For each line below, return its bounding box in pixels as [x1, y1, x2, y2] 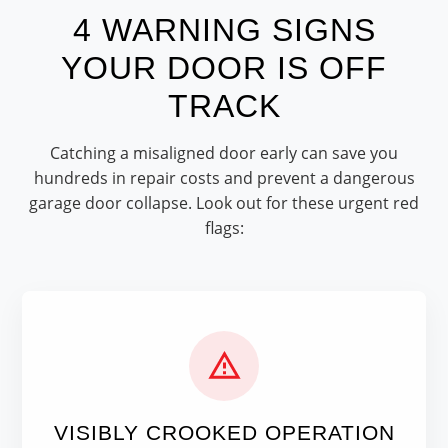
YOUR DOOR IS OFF [61, 49, 387, 86]
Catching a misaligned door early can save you [50, 141, 398, 164]
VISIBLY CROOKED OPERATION [53, 420, 395, 444]
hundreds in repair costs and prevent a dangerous [33, 166, 415, 189]
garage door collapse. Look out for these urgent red [29, 191, 419, 214]
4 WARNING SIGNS [72, 11, 376, 48]
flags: [204, 216, 244, 239]
